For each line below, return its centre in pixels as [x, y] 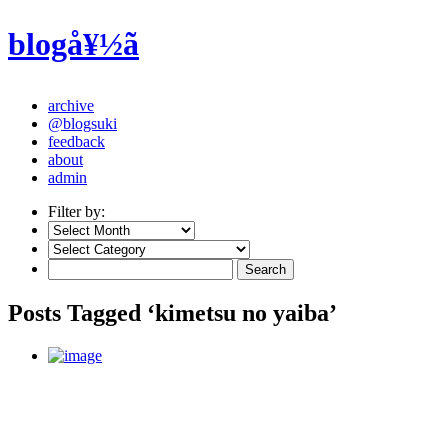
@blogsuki [82, 123]
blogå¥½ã [73, 44]
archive [71, 105]
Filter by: [76, 211]
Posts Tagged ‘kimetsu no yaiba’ [172, 312]
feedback [76, 141]
